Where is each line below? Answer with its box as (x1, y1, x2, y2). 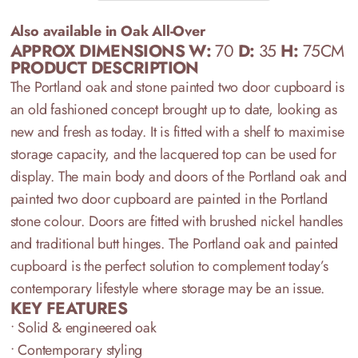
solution (145, 256, 199, 276)
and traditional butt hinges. (10, 233, 165, 254)
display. (10, 166, 55, 187)
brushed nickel (205, 211, 299, 232)
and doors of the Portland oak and (149, 166, 347, 187)
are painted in (170, 189, 260, 209)
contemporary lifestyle (10, 278, 139, 299)
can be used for (241, 144, 336, 165)
